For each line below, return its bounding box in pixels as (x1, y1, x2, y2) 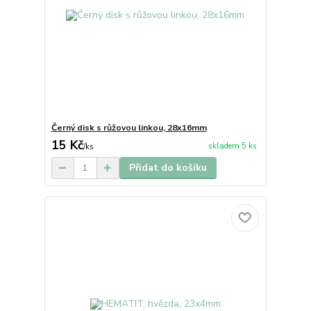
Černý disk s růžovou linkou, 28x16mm (51, 122, 207, 134)
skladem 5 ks (208, 140, 257, 151)
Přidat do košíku (128, 161, 207, 175)
